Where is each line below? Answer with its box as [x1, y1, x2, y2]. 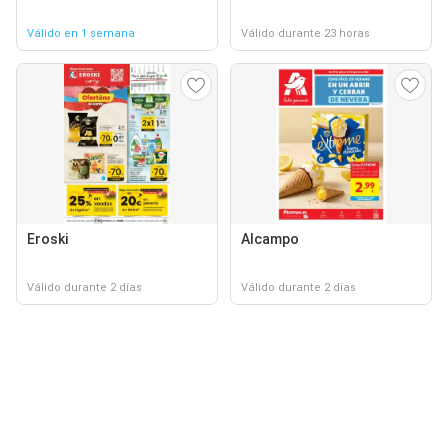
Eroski [27, 231, 69, 247]
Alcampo [241, 231, 299, 247]
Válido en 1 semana [27, 27, 135, 40]
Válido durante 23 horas [241, 27, 370, 40]
